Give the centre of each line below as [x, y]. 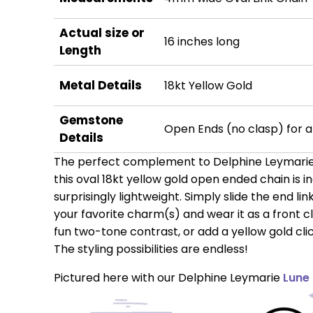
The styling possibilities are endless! [151, 249]
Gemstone [91, 120]
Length [80, 50]
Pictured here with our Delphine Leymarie [168, 278]
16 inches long [202, 42]
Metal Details [100, 85]
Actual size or [102, 33]
